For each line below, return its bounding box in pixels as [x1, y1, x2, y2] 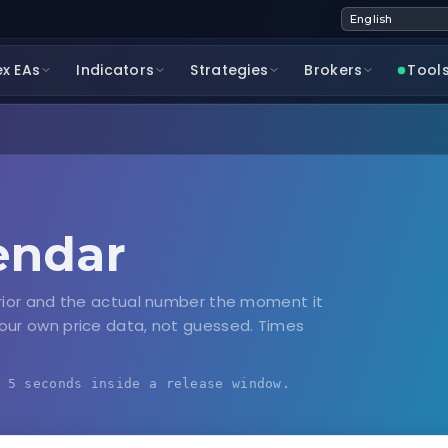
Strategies [190, 60, 269, 80]
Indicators [76, 60, 155, 80]
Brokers [304, 60, 363, 80]
